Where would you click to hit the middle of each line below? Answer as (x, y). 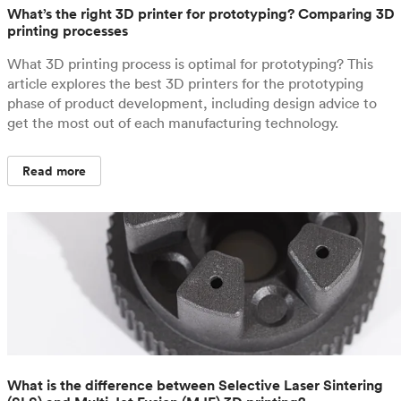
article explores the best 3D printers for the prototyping (185, 83)
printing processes (68, 31)
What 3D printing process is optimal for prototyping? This (190, 64)
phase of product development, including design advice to (192, 103)
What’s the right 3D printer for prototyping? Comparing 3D (201, 14)
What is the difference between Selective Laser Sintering (195, 385)
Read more (55, 171)
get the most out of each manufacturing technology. (173, 123)
